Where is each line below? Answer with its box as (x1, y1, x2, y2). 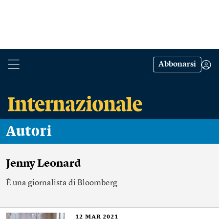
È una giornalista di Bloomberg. (6, 179, 119, 187)
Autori (16, 124, 52, 139)
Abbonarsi (158, 61, 196, 68)
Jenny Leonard (6, 158, 81, 169)
